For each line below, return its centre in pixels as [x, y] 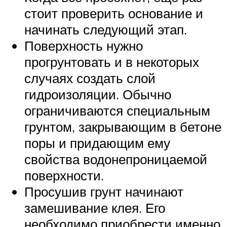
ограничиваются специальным [117, 110]
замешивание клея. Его [95, 207]
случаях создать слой [90, 78]
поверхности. [64, 175]
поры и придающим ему [97, 143]
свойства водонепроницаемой [116, 159]
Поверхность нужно [84, 45]
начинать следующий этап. [106, 29]
